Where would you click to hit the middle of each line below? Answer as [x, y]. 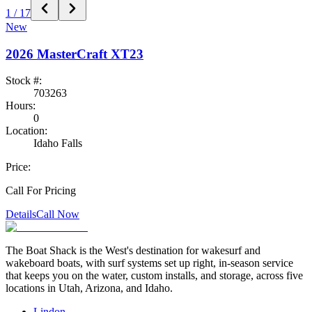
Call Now [58, 214]
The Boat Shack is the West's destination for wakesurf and [133, 251]
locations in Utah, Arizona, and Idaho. [89, 288]
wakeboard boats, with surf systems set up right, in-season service [149, 263]
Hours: [21, 106]
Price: [18, 167]
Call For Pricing [41, 191]
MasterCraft [72, 54]
